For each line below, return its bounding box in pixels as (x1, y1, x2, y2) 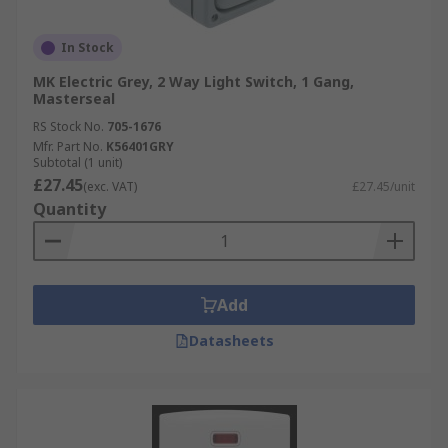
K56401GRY (106, 138, 174, 155)
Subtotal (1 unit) (33, 154, 122, 171)
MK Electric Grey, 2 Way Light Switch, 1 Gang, (33, 72, 354, 91)
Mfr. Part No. (33, 138, 103, 155)
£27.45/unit (352, 178, 415, 195)
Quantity (33, 198, 106, 220)
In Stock (61, 39, 114, 56)
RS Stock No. (33, 118, 104, 135)
